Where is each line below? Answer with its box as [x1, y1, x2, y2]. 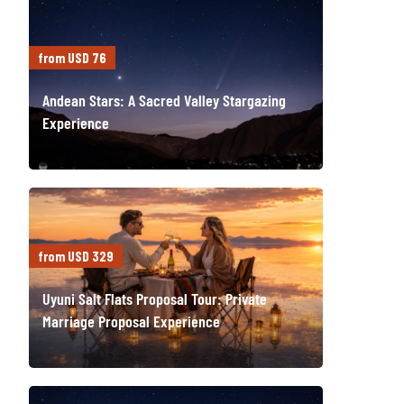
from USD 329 [38, 247, 115, 264]
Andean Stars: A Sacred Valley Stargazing [42, 90, 287, 111]
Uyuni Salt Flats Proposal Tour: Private [42, 289, 268, 309]
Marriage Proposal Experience [42, 311, 221, 332]
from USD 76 [38, 49, 107, 66]
